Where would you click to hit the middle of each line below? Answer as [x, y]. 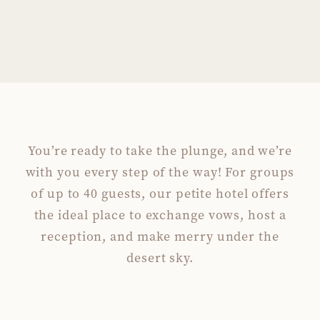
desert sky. [160, 257]
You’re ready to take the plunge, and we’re [160, 150]
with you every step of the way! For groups [160, 172]
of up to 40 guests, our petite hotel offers [160, 193]
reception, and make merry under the [160, 236]
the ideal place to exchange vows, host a [160, 215]
